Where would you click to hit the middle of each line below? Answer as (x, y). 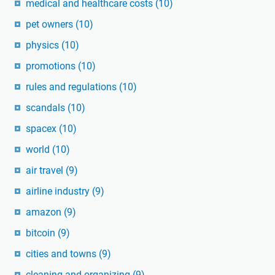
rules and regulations (72, 87)
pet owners (51, 25)
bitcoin (42, 233)
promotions (52, 66)
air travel (46, 171)
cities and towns (62, 254)
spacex (42, 129)
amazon (45, 212)
